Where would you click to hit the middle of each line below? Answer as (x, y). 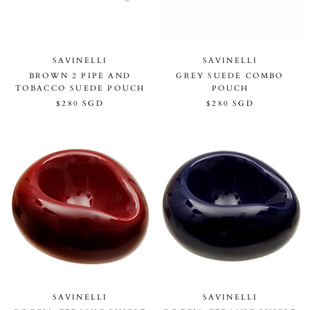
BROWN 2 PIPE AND (80, 75)
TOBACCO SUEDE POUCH (80, 88)
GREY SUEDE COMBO (230, 75)
